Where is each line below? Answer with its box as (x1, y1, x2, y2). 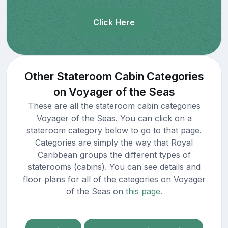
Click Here (93, 17, 135, 27)
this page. (125, 186, 162, 196)
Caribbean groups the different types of (37, 149, 191, 160)
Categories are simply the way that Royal (35, 137, 193, 148)
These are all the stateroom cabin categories (27, 100, 201, 111)
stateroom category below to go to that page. (26, 125, 202, 135)
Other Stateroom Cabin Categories (24, 69, 204, 83)
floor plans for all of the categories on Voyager (22, 174, 206, 184)
